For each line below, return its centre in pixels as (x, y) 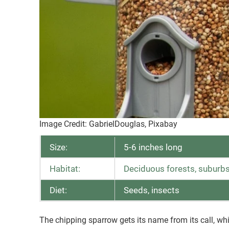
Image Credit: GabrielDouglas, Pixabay (108, 124)
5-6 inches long (153, 147)
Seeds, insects (152, 190)
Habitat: (65, 169)
